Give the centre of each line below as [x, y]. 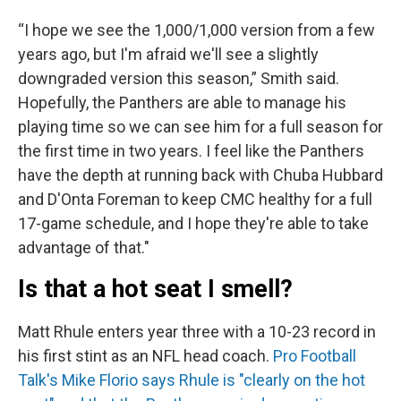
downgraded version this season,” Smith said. [179, 79]
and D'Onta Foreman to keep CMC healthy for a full [195, 200]
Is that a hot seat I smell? [155, 290]
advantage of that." [84, 248]
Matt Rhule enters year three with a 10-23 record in [197, 332]
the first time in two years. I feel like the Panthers [191, 151]
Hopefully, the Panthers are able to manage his [182, 103]
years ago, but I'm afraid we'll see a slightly [168, 55]
